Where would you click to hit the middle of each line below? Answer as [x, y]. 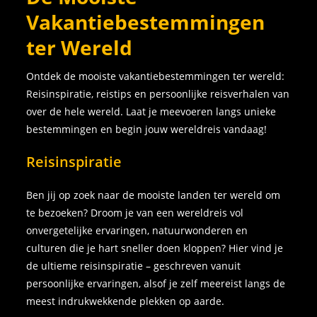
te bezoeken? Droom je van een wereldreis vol [135, 213]
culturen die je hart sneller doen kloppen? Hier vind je [155, 248]
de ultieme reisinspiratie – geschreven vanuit [134, 266]
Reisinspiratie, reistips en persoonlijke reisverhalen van [158, 94]
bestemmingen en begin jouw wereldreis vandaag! [147, 129]
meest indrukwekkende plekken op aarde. [126, 301]
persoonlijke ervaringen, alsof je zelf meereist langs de [156, 284]
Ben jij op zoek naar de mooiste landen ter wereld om [154, 195]
